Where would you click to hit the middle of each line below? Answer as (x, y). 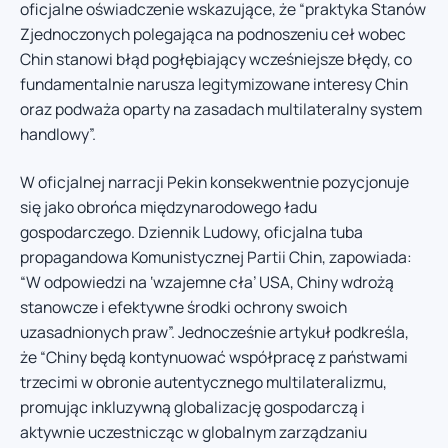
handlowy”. (58, 134)
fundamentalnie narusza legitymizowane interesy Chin (214, 84)
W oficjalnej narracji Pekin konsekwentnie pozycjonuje (214, 181)
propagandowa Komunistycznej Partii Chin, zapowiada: (216, 256)
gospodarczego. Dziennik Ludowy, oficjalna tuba (191, 231)
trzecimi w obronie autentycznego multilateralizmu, (203, 381)
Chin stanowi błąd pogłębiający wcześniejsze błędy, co (216, 59)
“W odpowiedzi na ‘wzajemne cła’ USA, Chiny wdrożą (207, 281)
